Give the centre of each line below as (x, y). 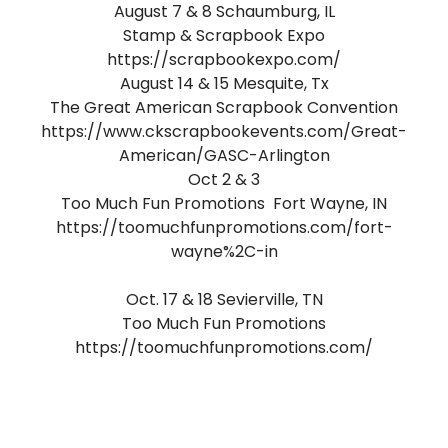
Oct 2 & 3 (224, 179)
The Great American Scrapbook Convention (224, 107)
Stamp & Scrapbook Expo (224, 35)
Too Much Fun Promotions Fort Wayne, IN (224, 203)
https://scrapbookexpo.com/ (224, 59)
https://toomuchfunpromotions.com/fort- (224, 227)
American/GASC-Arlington (224, 155)
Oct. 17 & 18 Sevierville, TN (224, 299)
